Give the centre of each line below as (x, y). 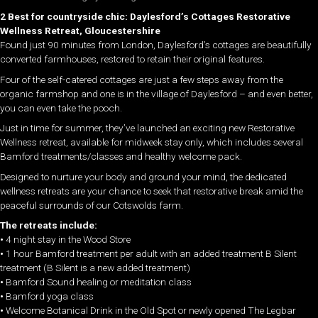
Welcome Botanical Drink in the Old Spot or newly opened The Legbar (151, 311)
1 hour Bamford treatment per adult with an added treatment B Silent (151, 254)
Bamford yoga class (50, 296)
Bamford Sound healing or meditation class (99, 282)
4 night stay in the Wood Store (68, 240)
